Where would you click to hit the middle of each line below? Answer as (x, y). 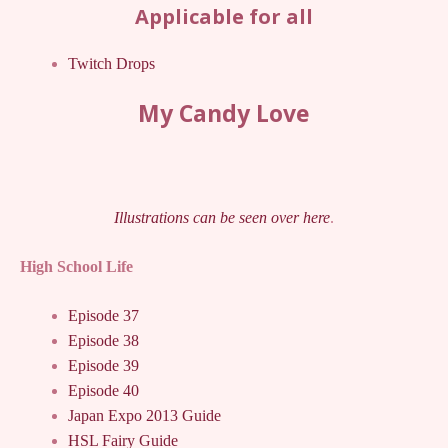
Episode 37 (103, 316)
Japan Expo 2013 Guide (144, 416)
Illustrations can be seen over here (222, 218)
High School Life (76, 267)
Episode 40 (103, 391)
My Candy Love (224, 113)
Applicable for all (224, 16)
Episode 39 (103, 366)
